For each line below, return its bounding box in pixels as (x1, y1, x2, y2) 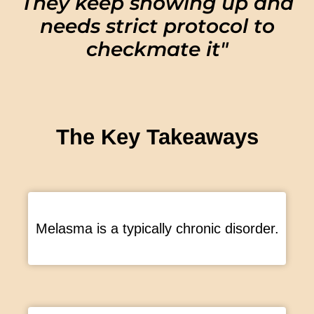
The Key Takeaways (55, 125, 259, 150)
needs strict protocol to (39, 14, 275, 39)
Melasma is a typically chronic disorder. (35, 221, 279, 237)
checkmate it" (86, 37, 228, 62)
